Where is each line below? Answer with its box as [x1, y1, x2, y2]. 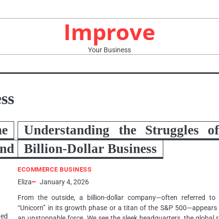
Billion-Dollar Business [24, 141, 157, 156]
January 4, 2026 [40, 178, 89, 186]
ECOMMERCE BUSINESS [18, 166, 92, 173]
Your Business [88, 46, 131, 54]
